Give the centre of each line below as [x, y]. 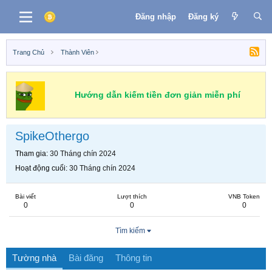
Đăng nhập [155, 16]
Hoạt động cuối [40, 168]
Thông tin [134, 258]
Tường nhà [34, 258]
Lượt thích [132, 196]
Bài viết [25, 196]
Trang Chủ [29, 52]
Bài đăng [86, 258]
